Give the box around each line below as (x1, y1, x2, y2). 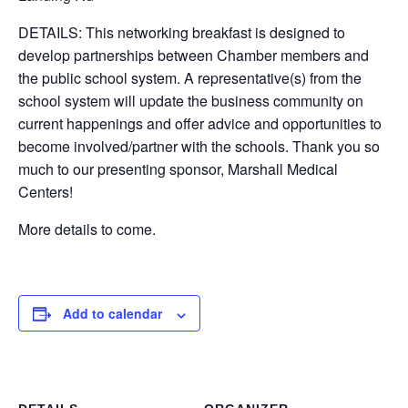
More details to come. (18, 219, 156, 240)
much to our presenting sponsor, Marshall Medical (18, 158, 338, 180)
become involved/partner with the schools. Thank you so (18, 136, 380, 158)
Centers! (18, 181, 73, 203)
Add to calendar (63, 304, 162, 323)
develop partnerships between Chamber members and (18, 45, 369, 66)
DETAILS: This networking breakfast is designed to (18, 22, 345, 44)
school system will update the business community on (18, 90, 363, 112)
